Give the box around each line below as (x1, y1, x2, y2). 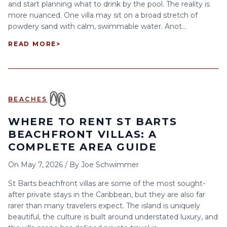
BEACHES (8, 95, 48, 103)
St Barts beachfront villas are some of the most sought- (8, 179, 205, 188)
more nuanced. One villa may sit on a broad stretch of (8, 11, 198, 20)
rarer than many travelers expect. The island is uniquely (8, 201, 200, 210)
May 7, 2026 (21, 160, 63, 169)
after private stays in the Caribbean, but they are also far (8, 190, 205, 199)
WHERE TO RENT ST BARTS (8, 116, 177, 128)
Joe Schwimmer (81, 160, 139, 169)
